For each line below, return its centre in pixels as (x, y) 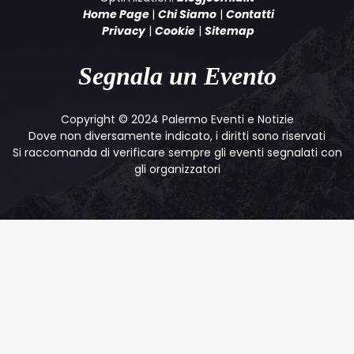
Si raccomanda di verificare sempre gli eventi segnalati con (177, 153)
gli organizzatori (177, 169)
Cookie (175, 31)
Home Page (116, 15)
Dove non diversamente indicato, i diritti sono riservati (177, 136)
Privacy (124, 31)
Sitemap (230, 31)
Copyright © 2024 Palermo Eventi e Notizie (177, 120)
